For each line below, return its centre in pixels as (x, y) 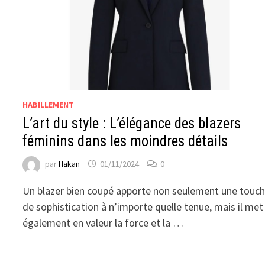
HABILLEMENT (49, 105)
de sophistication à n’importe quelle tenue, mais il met (143, 207)
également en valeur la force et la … (103, 223)
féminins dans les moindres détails (125, 141)
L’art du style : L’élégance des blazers (132, 124)
